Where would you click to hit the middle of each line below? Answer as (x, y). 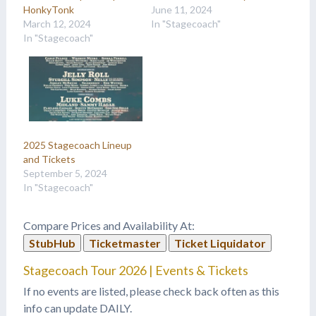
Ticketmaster (124, 243)
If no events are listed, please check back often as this (151, 291)
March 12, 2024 (57, 24)
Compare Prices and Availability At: (109, 226)
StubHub (52, 243)
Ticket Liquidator (220, 243)
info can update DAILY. (77, 308)
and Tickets (49, 159)
